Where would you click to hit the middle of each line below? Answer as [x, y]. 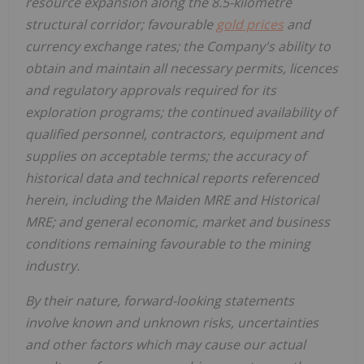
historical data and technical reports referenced [172, 178]
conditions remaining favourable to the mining [168, 243]
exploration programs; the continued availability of [180, 112]
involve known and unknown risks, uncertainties [172, 322]
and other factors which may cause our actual [165, 344]
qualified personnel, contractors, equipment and [174, 134]
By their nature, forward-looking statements [160, 300]
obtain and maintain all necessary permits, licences [182, 68]
